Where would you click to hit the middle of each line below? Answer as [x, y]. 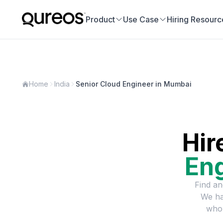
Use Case [141, 19]
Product [100, 19]
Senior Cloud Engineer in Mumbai [134, 84]
